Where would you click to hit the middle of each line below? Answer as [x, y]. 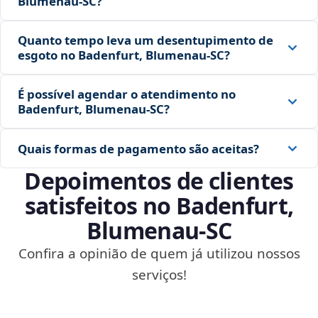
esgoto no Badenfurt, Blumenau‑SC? [124, 55]
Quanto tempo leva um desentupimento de [146, 40]
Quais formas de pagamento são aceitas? [138, 148]
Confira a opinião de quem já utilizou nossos [159, 254]
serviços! [159, 275]
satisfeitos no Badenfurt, [159, 206]
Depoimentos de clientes [159, 181]
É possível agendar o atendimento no [127, 94]
